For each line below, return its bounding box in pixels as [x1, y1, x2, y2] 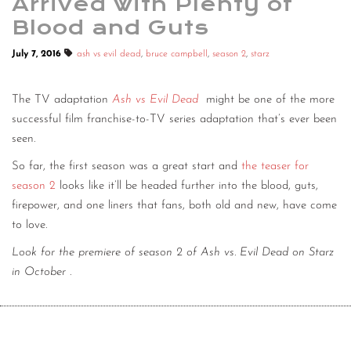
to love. [12, 219, 47, 232]
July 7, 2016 [12, 49, 64, 59]
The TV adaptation [12, 94, 112, 107]
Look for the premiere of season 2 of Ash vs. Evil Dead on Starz [12, 247, 334, 259]
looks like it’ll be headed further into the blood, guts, [56, 180, 318, 193]
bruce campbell [146, 49, 208, 59]
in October [12, 266, 66, 279]
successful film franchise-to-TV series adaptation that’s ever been [12, 114, 337, 126]
